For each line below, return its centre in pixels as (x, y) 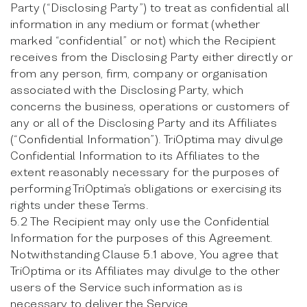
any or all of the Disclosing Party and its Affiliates (144, 122)
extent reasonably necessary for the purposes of (145, 172)
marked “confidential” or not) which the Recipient (143, 40)
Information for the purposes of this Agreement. (142, 237)
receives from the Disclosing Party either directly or (152, 57)
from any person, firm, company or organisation (139, 73)
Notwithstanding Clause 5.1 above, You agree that (145, 254)
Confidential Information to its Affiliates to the (135, 155)
